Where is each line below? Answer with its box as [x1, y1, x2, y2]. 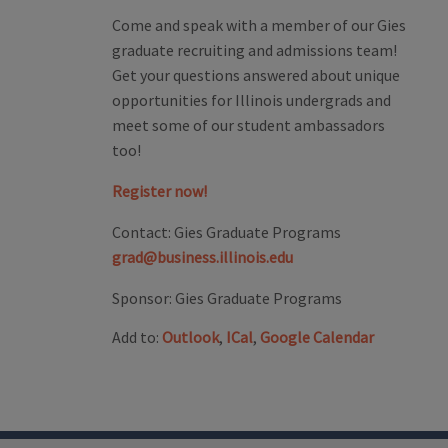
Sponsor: [112, 288, 172, 309]
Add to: [112, 327, 162, 348]
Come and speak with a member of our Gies [112, 15, 406, 36]
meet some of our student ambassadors [112, 115, 385, 136]
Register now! [112, 181, 207, 202]
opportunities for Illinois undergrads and [112, 90, 391, 111]
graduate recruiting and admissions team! [112, 40, 397, 61]
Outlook [162, 327, 219, 348]
